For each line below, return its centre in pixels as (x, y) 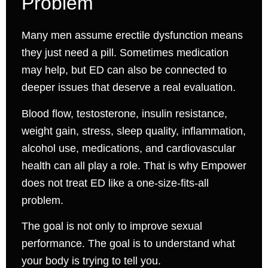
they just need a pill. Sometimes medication (125, 53)
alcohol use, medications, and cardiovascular (128, 148)
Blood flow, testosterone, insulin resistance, (124, 113)
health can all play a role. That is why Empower (134, 165)
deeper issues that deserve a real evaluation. (128, 88)
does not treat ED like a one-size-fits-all (115, 183)
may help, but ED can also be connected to (124, 70)
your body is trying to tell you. (91, 261)
